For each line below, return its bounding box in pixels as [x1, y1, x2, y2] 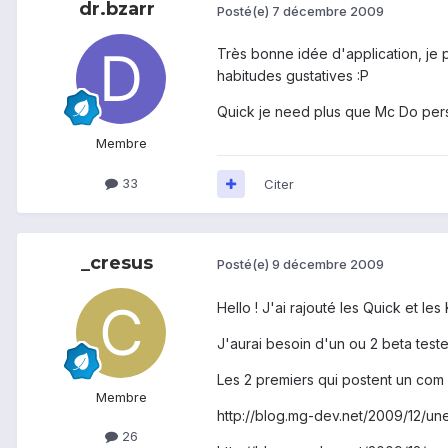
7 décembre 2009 [272, 2, 384, 19]
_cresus [81, 251, 153, 274]
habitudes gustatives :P [217, 67, 369, 85]
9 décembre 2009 [272, 256, 384, 273]
